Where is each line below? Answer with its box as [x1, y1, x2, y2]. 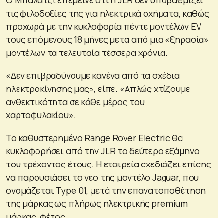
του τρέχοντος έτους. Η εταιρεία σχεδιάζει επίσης [6, 158, 211, 170]
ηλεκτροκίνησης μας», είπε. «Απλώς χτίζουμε [6, 83, 190, 95]
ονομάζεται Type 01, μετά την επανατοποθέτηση [6, 184, 206, 197]
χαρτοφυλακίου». [6, 109, 76, 121]
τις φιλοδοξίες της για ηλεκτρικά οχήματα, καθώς [6, 7, 209, 19]
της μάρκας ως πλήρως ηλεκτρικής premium [6, 198, 188, 210]
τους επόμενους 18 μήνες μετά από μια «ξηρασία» [6, 34, 209, 46]
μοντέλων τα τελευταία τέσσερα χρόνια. [6, 47, 168, 59]
